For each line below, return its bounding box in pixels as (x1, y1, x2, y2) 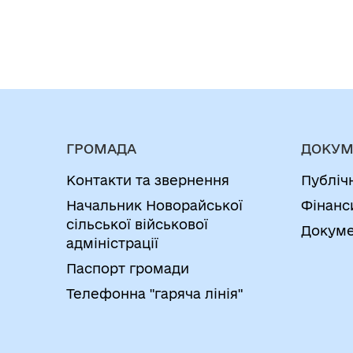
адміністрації (66, 236, 158, 251)
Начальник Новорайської (66, 198, 243, 213)
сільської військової (66, 217, 208, 232)
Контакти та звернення (66, 173, 229, 188)
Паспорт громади (66, 261, 189, 276)
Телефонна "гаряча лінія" (66, 286, 243, 301)
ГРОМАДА (66, 141, 136, 156)
